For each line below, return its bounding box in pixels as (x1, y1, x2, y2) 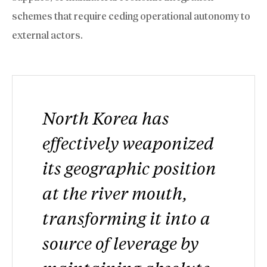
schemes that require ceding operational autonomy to (12, 10, 250, 23)
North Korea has (42, 107, 169, 129)
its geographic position (42, 157, 216, 179)
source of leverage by (42, 232, 198, 254)
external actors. (12, 29, 83, 42)
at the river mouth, (42, 182, 188, 204)
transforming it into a (42, 207, 210, 229)
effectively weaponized (42, 132, 214, 154)
